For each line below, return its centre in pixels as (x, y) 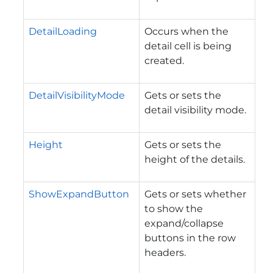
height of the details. (195, 159)
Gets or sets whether (195, 194)
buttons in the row (190, 238)
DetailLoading (63, 31)
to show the (174, 208)
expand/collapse (184, 223)
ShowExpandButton (79, 194)
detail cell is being (188, 46)
